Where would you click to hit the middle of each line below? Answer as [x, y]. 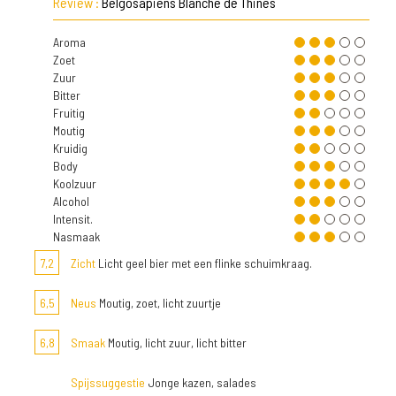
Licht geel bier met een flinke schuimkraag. [204, 263]
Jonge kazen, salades [201, 382]
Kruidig [70, 148]
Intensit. [73, 219]
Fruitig [69, 113]
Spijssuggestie [108, 382]
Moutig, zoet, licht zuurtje [159, 303]
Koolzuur [75, 183]
